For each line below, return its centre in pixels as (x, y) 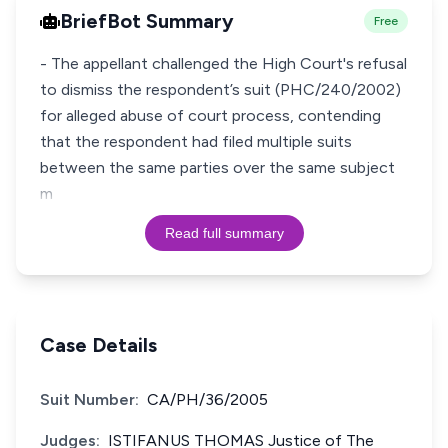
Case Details (98, 345)
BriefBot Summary (147, 21)
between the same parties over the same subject (217, 167)
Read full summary (224, 233)
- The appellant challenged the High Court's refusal (223, 63)
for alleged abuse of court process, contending (210, 115)
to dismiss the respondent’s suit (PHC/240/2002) (220, 89)
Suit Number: (89, 399)
